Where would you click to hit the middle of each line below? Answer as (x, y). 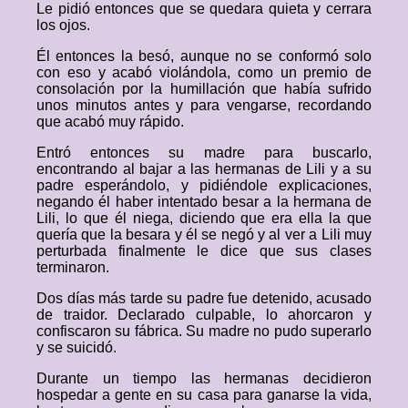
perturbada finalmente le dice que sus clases (204, 251)
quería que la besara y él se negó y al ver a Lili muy (204, 235)
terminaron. (73, 267)
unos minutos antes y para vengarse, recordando (204, 105)
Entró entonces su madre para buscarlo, (204, 153)
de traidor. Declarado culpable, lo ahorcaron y (204, 315)
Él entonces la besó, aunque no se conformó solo (204, 56)
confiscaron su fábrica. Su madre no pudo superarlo (204, 331)
